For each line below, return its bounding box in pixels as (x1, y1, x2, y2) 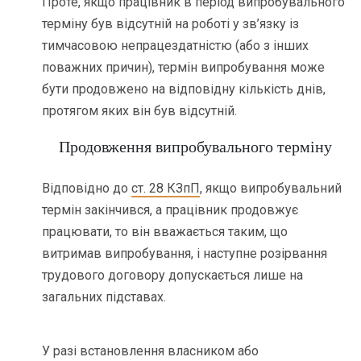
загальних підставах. (42, 289, 167, 305)
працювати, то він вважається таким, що (42, 224, 288, 240)
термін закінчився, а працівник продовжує (42, 202, 299, 218)
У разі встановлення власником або (42, 343, 259, 359)
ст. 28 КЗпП (131, 180, 201, 197)
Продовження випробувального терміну (59, 138, 333, 156)
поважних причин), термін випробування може (42, 59, 326, 75)
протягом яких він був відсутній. (42, 102, 238, 118)
